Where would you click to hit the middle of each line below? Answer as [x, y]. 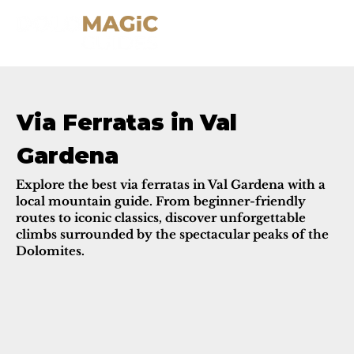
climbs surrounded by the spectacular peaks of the [172, 234]
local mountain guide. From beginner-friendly [161, 201]
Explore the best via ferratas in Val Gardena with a [171, 184]
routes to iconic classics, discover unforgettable [161, 217]
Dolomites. [50, 250]
